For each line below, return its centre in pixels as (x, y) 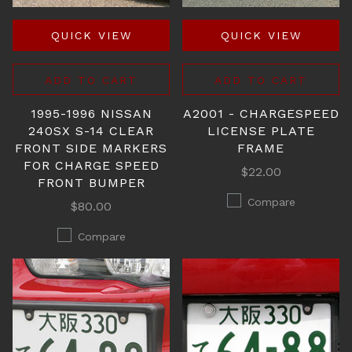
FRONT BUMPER (91, 183)
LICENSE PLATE (261, 131)
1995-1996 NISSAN (91, 114)
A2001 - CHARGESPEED (261, 114)
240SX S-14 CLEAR (91, 131)
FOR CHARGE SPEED (91, 165)
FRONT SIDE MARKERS (91, 148)
